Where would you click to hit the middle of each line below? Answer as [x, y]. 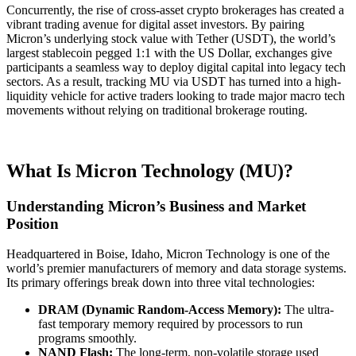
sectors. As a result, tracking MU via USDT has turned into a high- [174, 81]
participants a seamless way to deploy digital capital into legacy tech [176, 67]
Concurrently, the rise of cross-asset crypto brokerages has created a [175, 10]
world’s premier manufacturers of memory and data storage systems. [176, 269]
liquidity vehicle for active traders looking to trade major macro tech [176, 95]
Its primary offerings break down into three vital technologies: [161, 283]
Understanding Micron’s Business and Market [156, 206]
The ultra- [308, 310]
